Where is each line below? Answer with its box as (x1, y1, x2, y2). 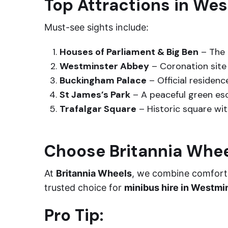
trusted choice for (44, 182, 124, 193)
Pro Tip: (44, 205, 103, 226)
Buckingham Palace (60, 74, 147, 87)
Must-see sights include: (44, 22, 149, 33)
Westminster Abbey (60, 60, 149, 72)
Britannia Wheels (56, 168, 132, 179)
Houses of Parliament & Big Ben (60, 46, 198, 58)
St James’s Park (60, 89, 130, 101)
